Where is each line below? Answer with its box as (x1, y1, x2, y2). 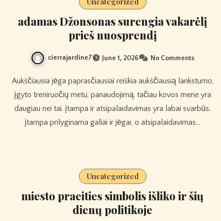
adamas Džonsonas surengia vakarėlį (18, 13, 207, 29)
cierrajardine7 (47, 53, 92, 62)
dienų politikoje (73, 202, 152, 217)
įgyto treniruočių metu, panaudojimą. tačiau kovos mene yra (14, 90, 211, 99)
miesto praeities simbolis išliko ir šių (21, 188, 204, 203)
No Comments (150, 54, 194, 62)
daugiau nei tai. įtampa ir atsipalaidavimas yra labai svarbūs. (14, 104, 211, 113)
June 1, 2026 (102, 54, 139, 62)
